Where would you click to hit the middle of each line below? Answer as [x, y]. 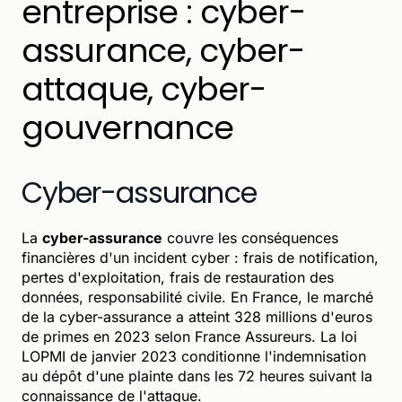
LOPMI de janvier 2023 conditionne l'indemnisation [194, 356]
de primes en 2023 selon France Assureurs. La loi [189, 336]
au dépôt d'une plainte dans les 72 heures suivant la [197, 376]
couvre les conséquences [250, 237]
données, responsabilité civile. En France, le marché [197, 297]
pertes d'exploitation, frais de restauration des [178, 277]
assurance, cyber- [163, 50]
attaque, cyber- [144, 89]
